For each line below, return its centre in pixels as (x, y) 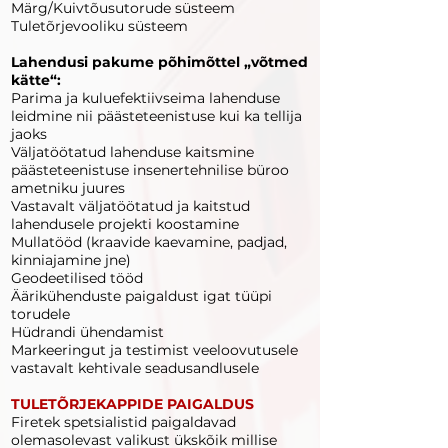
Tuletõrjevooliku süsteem (99, 26)
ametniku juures (68, 188)
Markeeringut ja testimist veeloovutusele (154, 350)
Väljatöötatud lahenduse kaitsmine (132, 152)
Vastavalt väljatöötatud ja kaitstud (130, 206)
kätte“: (36, 80)
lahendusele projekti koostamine (125, 224)
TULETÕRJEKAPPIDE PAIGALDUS (132, 404)
